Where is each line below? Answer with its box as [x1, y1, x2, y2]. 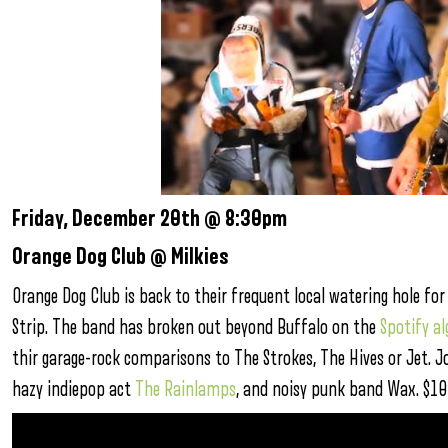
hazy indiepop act [12, 379, 135, 400]
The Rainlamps [135, 379, 236, 400]
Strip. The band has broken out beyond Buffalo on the [12, 317, 380, 338]
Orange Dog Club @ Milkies [12, 245, 229, 269]
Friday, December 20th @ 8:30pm [12, 207, 287, 231]
